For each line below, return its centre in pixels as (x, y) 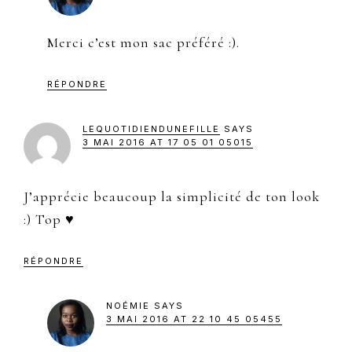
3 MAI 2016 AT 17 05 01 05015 (168, 142)
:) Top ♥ (49, 219)
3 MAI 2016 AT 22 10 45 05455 (194, 319)
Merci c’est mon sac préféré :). (143, 42)
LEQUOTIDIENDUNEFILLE (151, 128)
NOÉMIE (128, 305)
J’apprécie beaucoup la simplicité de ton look (172, 196)
